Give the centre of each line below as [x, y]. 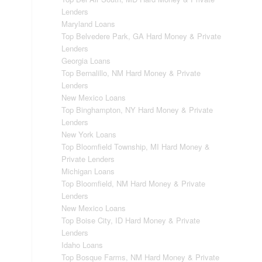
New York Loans [89, 134]
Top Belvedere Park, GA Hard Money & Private [142, 36]
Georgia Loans [86, 61]
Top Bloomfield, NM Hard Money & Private [134, 183]
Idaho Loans [82, 245]
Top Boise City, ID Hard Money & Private [131, 220]
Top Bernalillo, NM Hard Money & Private [131, 73]
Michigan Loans [88, 171]
